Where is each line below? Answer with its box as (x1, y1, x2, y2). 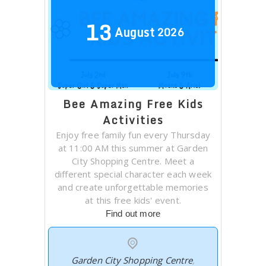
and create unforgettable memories (58, 180, 208, 193)
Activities (102, 110, 164, 129)
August (114, 22, 154, 42)
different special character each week (54, 167, 212, 180)
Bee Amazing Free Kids (62, 94, 204, 113)
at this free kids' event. (85, 194, 181, 206)
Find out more (105, 208, 161, 218)
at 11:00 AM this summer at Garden (58, 141, 208, 154)
